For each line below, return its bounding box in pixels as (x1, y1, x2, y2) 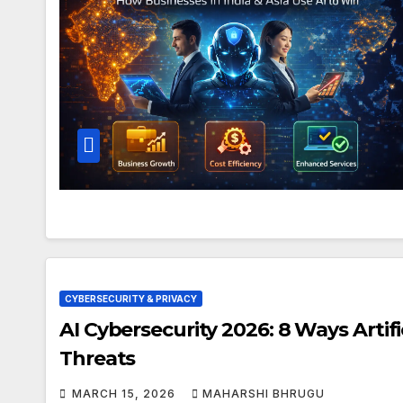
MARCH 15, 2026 (72, 387, 179, 400)
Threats (59, 346, 136, 371)
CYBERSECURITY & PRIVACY (65, 293, 197, 304)
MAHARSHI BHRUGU (202, 387, 325, 400)
